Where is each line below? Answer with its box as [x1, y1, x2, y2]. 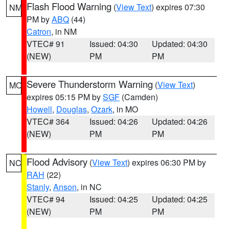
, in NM [51, 26, 77, 37]
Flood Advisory [27, 155, 87, 168]
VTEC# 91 [27, 38, 65, 50]
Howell [27, 103, 52, 115]
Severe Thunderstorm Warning [27, 77, 153, 90]
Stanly [27, 181, 49, 193]
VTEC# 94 [27, 193, 65, 205]
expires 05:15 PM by [27, 91, 103, 103]
